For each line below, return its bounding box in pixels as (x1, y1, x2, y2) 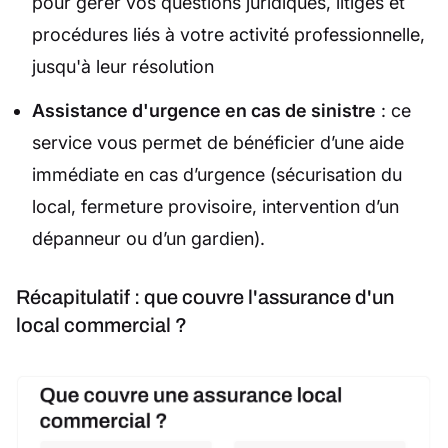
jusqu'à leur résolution (32, 55, 214, 77)
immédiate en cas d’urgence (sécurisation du (32, 163, 402, 185)
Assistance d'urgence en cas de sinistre (32, 99, 376, 121)
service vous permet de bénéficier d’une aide (32, 131, 404, 153)
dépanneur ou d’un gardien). (32, 227, 265, 249)
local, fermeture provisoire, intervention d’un (32, 195, 399, 217)
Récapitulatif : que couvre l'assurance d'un (16, 285, 394, 308)
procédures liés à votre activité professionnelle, (32, 23, 425, 45)
